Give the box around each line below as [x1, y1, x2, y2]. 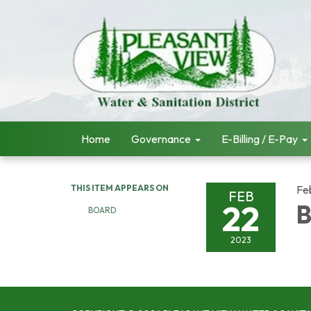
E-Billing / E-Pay [221, 132, 298, 146]
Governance [131, 132, 191, 146]
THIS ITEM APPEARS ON [71, 183, 169, 193]
